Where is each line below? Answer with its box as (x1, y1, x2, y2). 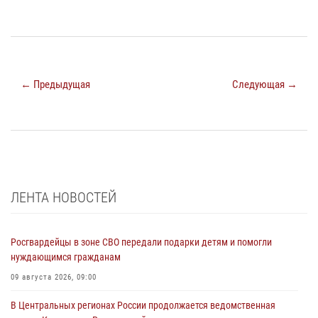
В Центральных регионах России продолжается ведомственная (11, 299, 275, 311)
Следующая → (232, 77, 297, 91)
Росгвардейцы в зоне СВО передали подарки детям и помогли (11, 236, 272, 248)
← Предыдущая (21, 77, 90, 91)
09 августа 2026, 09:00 (11, 272, 97, 282)
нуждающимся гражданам (11, 251, 121, 263)
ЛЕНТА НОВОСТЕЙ (11, 188, 116, 206)
